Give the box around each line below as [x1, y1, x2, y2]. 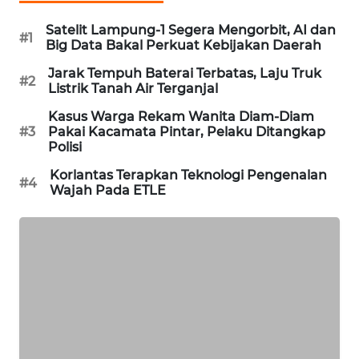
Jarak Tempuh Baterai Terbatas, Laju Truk [48, 66, 321, 82]
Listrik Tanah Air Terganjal [48, 81, 218, 97]
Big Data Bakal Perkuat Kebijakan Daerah [46, 38, 321, 54]
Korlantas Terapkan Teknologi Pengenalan [50, 167, 327, 184]
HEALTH [34, 326, 73, 341]
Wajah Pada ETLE [50, 183, 166, 199]
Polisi [48, 139, 82, 155]
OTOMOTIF [32, 267, 84, 281]
